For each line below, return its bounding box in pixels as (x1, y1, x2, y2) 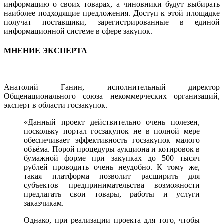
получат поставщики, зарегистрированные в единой (4, 17, 220, 26)
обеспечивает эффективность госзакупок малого (24, 136, 200, 145)
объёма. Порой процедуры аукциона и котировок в (24, 145, 200, 154)
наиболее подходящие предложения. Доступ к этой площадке (4, 8, 220, 17)
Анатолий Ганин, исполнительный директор (4, 83, 220, 92)
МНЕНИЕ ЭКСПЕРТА (4, 46, 87, 55)
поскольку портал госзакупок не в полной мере (24, 127, 200, 136)
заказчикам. (24, 199, 66, 208)
